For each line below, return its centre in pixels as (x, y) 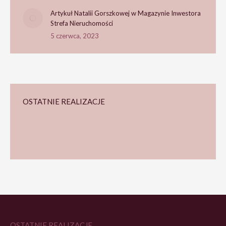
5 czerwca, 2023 (75, 36)
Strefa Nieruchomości (82, 23)
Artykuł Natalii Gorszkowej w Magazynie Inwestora (126, 13)
